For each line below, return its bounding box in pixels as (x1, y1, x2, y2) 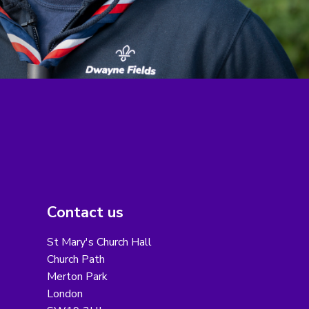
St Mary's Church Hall (46, 235, 152, 250)
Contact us (46, 202, 123, 223)
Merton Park (46, 269, 108, 285)
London (46, 286, 83, 302)
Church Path (46, 252, 105, 268)
